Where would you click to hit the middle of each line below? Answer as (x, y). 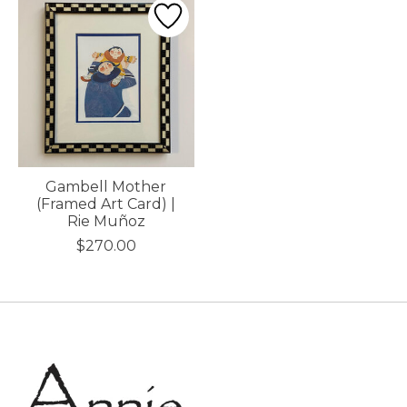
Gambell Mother (106, 186)
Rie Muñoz (106, 221)
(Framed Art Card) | (106, 203)
